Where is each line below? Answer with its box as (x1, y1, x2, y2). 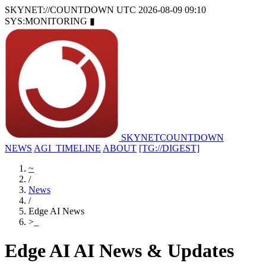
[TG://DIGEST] (139, 143, 199, 153)
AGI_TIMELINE (34, 143, 101, 153)
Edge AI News (28, 206, 84, 216)
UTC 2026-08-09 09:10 (116, 5, 206, 15)
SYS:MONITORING (5, 16, 90, 26)
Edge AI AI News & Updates (5, 240, 234, 262)
